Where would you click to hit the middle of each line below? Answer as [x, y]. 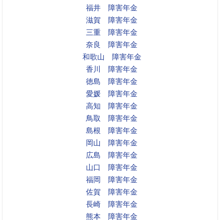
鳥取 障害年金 [112, 118]
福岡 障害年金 [112, 179]
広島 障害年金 [112, 155]
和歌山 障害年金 [112, 56]
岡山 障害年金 [112, 142]
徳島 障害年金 [112, 81]
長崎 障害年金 [112, 204]
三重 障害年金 [112, 32]
